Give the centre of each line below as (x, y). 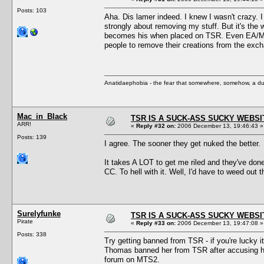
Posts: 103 (32, 10)
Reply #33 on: (156, 223)
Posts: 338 (32, 234)
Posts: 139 (32, 137)
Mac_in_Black (42, 116)
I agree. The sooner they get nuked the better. (182, 143)
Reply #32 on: (156, 126)
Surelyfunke (39, 213)
